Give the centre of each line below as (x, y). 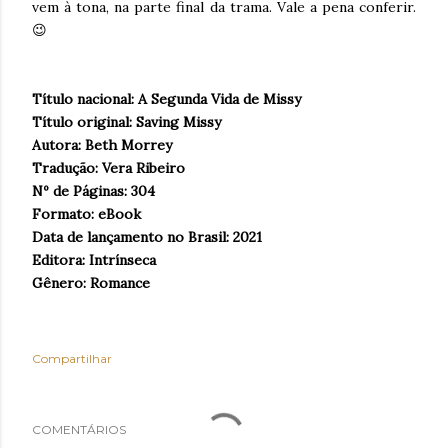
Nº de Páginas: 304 (93, 191)
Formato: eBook (86, 214)
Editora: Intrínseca (94, 260)
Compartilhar (72, 359)
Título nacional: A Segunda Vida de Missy (166, 99)
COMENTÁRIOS (79, 430)
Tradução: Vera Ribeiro (108, 168)
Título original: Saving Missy (126, 122)
